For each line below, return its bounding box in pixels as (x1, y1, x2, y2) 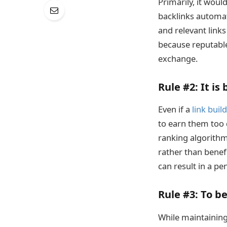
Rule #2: (158, 80, 198, 94)
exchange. (158, 53, 198, 65)
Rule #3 (158, 187, 195, 202)
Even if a (158, 103, 192, 116)
